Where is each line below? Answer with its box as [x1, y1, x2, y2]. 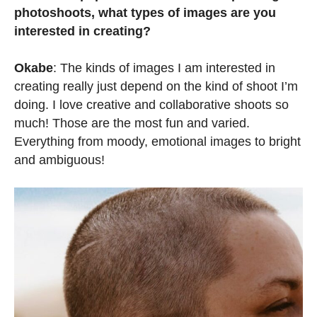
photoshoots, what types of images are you [14, 5, 276, 20]
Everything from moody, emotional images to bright [14, 134, 301, 149]
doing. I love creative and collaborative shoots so [14, 97, 289, 112]
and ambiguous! [14, 152, 105, 167]
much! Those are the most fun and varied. [14, 115, 250, 130]
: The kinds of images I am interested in [53, 60, 275, 75]
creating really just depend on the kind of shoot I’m [14, 79, 298, 93]
